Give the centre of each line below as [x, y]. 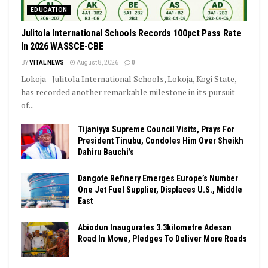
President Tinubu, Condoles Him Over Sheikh [161, 141]
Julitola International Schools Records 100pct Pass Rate [131, 33]
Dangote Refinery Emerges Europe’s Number [158, 179]
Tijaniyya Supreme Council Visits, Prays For [156, 130]
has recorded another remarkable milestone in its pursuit [128, 92]
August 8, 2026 [97, 63]
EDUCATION [49, 10]
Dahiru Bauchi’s [106, 152]
